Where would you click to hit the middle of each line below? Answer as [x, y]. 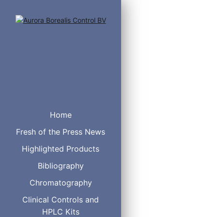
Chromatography [61, 183]
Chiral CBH [167, 162]
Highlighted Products [61, 149]
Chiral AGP [167, 172]
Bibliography [61, 166]
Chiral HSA [167, 151]
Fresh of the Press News [61, 132]
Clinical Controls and [61, 200]
